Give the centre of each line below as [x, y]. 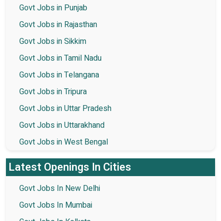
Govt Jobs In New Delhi [60, 188]
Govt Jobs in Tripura [53, 92]
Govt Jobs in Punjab [53, 8]
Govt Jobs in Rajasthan [58, 24]
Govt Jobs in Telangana [59, 75]
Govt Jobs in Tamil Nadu [60, 58]
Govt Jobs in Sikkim [53, 41]
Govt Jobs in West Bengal [64, 142]
